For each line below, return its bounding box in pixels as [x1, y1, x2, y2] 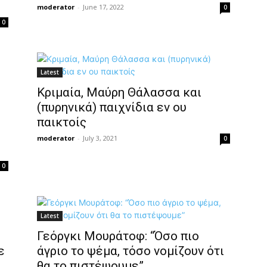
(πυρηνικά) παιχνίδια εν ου [37, 100, 187, 114]
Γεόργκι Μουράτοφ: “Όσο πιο [37, 229, 199, 243]
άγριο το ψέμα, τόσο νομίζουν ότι [37, 244, 224, 258]
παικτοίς [37, 115, 86, 129]
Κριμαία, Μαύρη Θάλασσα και [37, 85, 201, 100]
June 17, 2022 [83, 2, 124, 11]
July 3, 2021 [83, 133, 117, 142]
